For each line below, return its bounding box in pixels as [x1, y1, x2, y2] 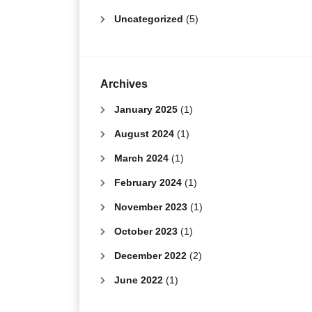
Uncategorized [114, 14, 183, 24]
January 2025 [114, 104, 178, 115]
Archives [100, 78, 148, 90]
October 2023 [114, 226, 178, 237]
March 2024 [114, 153, 169, 164]
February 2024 [114, 178, 182, 188]
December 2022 [114, 251, 187, 261]
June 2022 [114, 275, 163, 286]
